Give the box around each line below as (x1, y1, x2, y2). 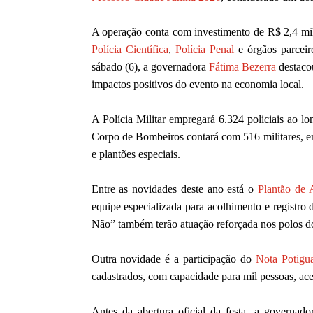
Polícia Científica (91, 43, 168, 56)
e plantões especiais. (91, 148, 180, 161)
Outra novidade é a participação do (91, 253, 256, 265)
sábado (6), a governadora (91, 61, 209, 73)
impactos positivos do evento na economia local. (91, 78, 304, 91)
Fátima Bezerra (208, 61, 276, 73)
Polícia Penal (175, 43, 234, 56)
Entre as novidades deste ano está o (91, 183, 258, 196)
